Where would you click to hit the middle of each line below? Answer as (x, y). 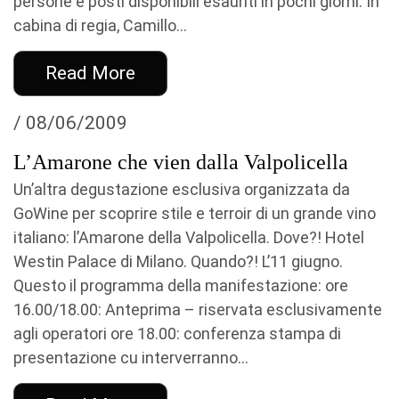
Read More (90, 73)
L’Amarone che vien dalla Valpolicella (181, 162)
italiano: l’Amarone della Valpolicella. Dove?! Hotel (189, 237)
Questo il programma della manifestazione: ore (181, 285)
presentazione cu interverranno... (131, 358)
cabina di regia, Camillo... (100, 25)
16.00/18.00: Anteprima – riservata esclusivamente (198, 309)
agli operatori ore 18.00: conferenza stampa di (177, 334)
